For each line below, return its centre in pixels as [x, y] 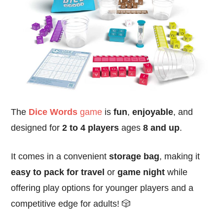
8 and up [162, 128]
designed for [37, 128]
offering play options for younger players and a [102, 188]
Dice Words [53, 112]
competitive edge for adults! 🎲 [71, 204]
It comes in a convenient [60, 157]
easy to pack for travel [58, 172]
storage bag [134, 157]
